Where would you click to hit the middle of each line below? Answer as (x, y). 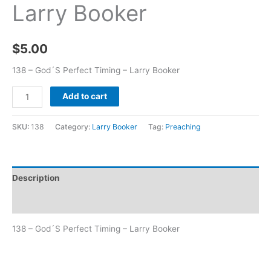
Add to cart (85, 96)
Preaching (183, 126)
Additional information (58, 201)
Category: (73, 126)
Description (36, 178)
